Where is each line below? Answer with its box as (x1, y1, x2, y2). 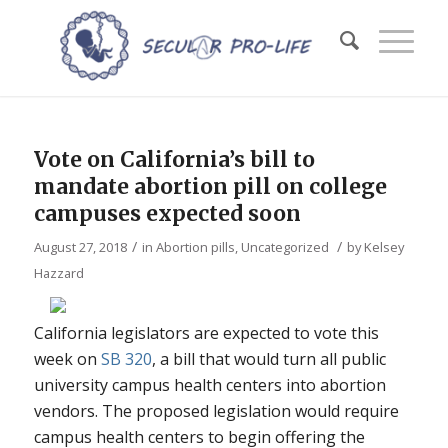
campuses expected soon (33, 200, 301, 227)
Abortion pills (155, 238, 235, 256)
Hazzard (33, 264, 84, 282)
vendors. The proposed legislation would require (33, 400, 399, 422)
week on (33, 348, 101, 370)
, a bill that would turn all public (151, 348, 386, 370)
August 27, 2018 (33, 238, 127, 256)
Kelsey (363, 238, 404, 256)
